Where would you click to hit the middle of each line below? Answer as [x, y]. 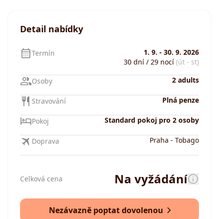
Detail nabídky [52, 29]
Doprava [45, 141]
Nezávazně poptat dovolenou [106, 210]
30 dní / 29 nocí [149, 62]
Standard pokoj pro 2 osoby [152, 120]
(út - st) [187, 62]
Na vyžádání [151, 179]
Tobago [187, 140]
